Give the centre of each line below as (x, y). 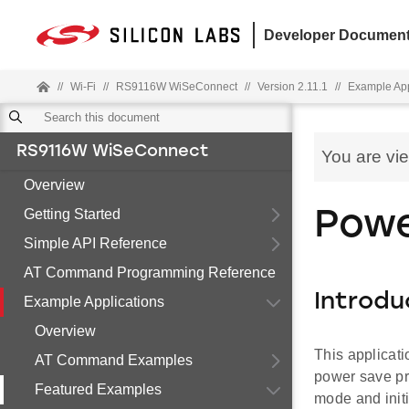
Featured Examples (98, 389)
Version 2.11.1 (293, 87)
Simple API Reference (95, 243)
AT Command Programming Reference (150, 273)
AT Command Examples (114, 360)
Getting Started (72, 214)
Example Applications (94, 302)
